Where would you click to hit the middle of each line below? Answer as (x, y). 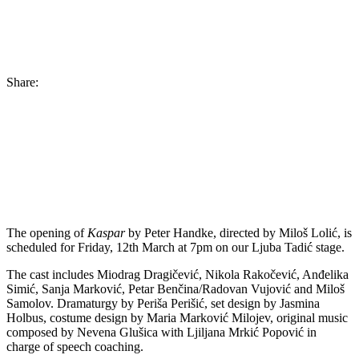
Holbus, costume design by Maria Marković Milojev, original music (177, 317)
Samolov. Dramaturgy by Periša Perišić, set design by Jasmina (163, 303)
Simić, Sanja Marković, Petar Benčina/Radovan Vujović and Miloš (175, 288)
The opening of (47, 232)
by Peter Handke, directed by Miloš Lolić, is (238, 232)
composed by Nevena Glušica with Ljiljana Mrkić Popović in (161, 332)
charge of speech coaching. (75, 346)
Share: (22, 82)
